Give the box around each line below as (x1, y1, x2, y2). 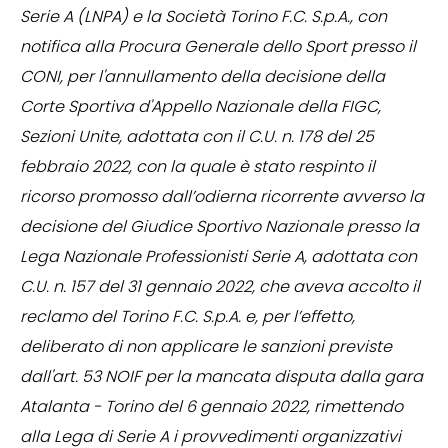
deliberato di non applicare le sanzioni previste (20, 335, 392, 359)
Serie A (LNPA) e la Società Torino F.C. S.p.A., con (20, 5, 387, 29)
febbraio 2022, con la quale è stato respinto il (20, 155, 375, 179)
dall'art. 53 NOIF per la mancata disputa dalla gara (20, 365, 423, 389)
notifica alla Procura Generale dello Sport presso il (20, 35, 416, 59)
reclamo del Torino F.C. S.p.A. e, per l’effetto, (20, 305, 355, 329)
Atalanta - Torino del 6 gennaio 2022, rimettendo (20, 395, 403, 419)
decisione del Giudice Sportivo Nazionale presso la (20, 215, 419, 239)
